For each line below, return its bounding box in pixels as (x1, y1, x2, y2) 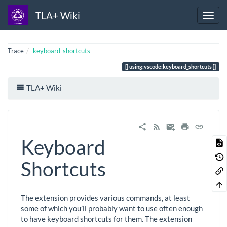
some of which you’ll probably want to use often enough (21, 204, 203, 213)
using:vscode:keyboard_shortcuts (129, 63, 212, 70)
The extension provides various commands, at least (21, 193, 190, 203)
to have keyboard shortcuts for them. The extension (21, 214, 192, 224)
